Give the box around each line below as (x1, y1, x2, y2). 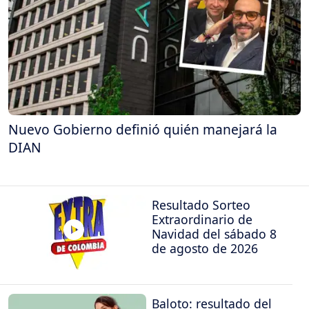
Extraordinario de (152, 210, 252, 228)
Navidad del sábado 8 (152, 225, 277, 242)
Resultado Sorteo (152, 196, 250, 213)
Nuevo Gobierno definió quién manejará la (8, 120, 277, 139)
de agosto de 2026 (152, 239, 258, 257)
